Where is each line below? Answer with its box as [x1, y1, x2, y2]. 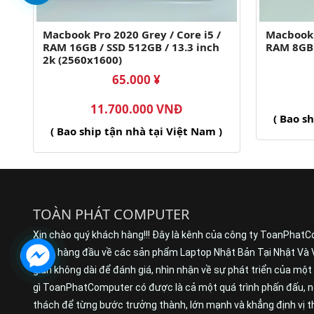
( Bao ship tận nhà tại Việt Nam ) [50, 124, 223, 139]
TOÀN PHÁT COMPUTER [33, 205, 189, 224]
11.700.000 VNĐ [90, 101, 183, 118]
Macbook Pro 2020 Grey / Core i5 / [43, 27, 221, 42]
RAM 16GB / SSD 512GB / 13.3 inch [43, 40, 219, 55]
